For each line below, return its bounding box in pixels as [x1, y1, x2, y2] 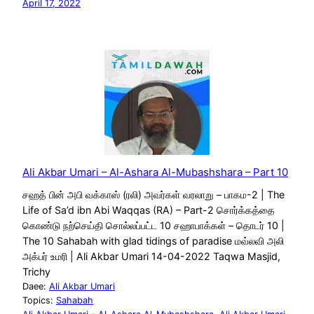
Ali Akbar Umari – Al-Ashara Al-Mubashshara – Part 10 [22, 165, 288, 179]
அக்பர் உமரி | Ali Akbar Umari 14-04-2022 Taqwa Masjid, [22, 250, 280, 262]
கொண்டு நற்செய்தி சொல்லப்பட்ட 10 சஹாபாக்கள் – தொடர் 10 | [22, 219, 285, 231]
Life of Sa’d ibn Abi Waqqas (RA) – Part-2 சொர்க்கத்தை [22, 203, 275, 216]
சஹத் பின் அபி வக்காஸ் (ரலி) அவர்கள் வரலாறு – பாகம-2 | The [22, 188, 285, 200]
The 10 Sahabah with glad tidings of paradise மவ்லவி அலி [22, 234, 284, 247]
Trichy [22, 265, 50, 278]
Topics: [22, 294, 56, 306]
